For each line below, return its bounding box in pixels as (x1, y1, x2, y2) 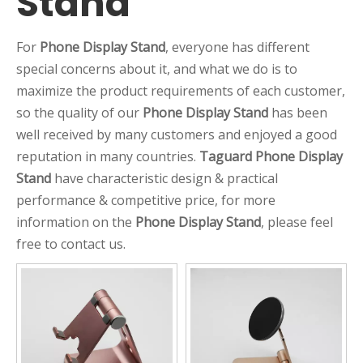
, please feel (261, 213, 333, 231)
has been (268, 104, 327, 122)
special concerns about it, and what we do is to (16, 60, 297, 78)
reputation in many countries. (16, 147, 199, 165)
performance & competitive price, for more (16, 191, 275, 209)
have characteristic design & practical (51, 169, 278, 187)
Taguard (199, 147, 252, 165)
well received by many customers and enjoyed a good (16, 126, 337, 143)
